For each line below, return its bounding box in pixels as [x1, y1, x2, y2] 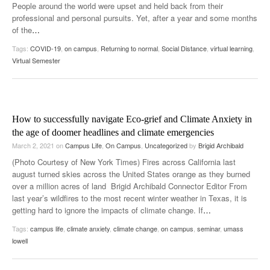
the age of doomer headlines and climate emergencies [12, 127, 214, 137]
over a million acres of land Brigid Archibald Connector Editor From [12, 180, 247, 192]
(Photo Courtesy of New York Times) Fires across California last [12, 155, 236, 168]
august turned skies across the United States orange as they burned [12, 168, 250, 180]
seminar [197, 223, 220, 233]
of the [12, 24, 32, 36]
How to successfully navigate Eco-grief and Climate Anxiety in [12, 113, 252, 124]
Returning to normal [101, 43, 158, 53]
